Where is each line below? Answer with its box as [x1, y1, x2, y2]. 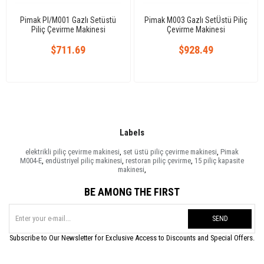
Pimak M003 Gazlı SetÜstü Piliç [144, 15, 247, 25]
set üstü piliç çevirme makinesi [123, 147, 217, 156]
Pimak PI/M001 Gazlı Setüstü [20, 15, 117, 25]
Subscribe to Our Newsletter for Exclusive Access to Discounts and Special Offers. [9, 233, 255, 242]
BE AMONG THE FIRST [84, 185, 180, 198]
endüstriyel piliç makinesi [45, 156, 122, 165]
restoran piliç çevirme [126, 156, 191, 165]
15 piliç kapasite [194, 156, 244, 165]
